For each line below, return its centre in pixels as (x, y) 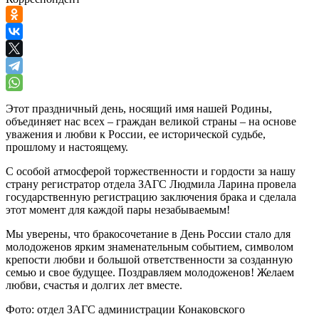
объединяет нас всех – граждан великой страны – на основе (151, 121)
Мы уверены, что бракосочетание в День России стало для (148, 234)
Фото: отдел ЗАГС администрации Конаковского (125, 309)
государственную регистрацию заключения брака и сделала (151, 197)
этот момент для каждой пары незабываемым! (118, 209)
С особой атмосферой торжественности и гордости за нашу (151, 171)
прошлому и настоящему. (67, 147)
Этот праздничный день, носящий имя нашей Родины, (139, 108)
